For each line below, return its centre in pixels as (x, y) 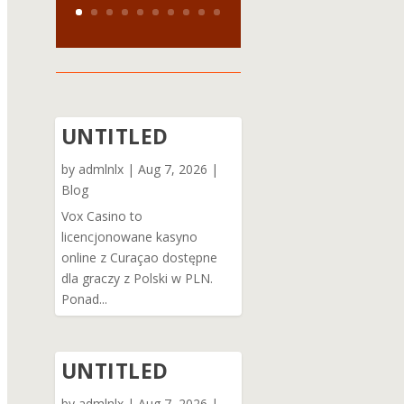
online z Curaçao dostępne (139, 257)
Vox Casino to (101, 216)
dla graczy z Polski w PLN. (137, 278)
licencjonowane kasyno (129, 236)
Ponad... (84, 298)
